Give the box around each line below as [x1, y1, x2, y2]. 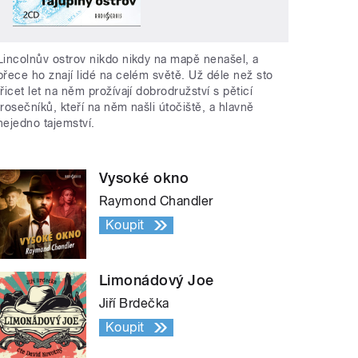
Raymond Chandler [99, 193, 213, 209]
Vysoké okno [99, 169, 189, 186]
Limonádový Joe [99, 271, 214, 288]
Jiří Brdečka [99, 295, 169, 311]
